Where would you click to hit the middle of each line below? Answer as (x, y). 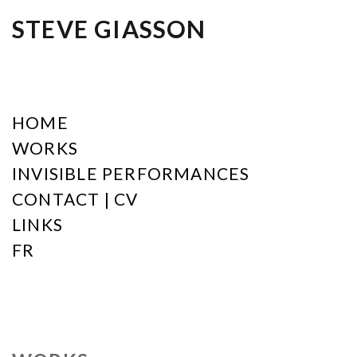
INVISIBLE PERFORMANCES (131, 173)
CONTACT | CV (75, 199)
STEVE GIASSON (109, 29)
